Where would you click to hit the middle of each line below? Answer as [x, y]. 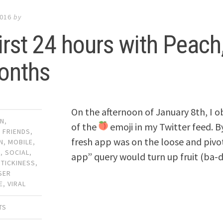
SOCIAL [17, 152]
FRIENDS [17, 131]
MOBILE [21, 142]
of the [85, 126]
